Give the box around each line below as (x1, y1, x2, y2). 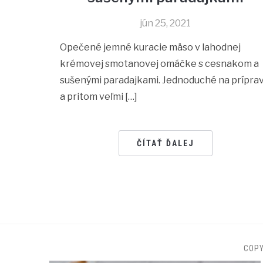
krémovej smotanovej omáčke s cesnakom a (60, 58, 259, 70)
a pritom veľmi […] (60, 91, 137, 103)
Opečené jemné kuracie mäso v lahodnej (60, 42, 241, 53)
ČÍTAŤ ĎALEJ (136, 139, 194, 149)
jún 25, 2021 (140, 18, 191, 29)
